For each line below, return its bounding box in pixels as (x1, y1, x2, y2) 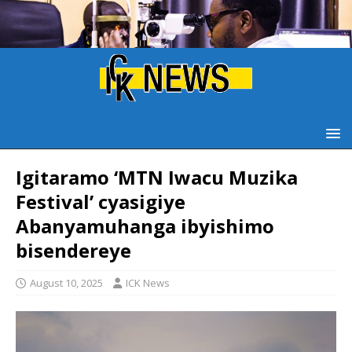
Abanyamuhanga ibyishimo (16, 212, 274, 239)
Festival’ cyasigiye (16, 188, 185, 214)
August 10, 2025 (30, 275, 103, 290)
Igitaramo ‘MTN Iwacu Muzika (16, 163, 298, 190)
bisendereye (16, 236, 131, 263)
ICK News (126, 275, 170, 290)
